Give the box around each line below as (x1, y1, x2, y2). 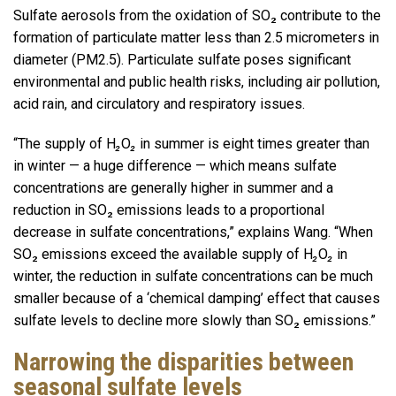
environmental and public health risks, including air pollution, (13, 72, 380, 90)
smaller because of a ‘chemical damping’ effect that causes (13, 290, 380, 308)
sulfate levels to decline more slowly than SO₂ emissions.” (13, 312, 379, 330)
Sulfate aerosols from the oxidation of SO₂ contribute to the (13, 6, 381, 24)
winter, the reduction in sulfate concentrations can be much (13, 268, 373, 286)
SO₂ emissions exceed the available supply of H (13, 246, 313, 263)
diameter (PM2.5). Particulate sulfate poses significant (13, 50, 351, 68)
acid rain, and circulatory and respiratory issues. (13, 95, 308, 112)
